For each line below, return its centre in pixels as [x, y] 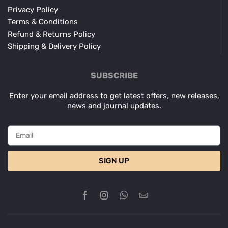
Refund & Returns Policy [51, 34]
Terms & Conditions [43, 22]
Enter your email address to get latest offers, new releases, [114, 95]
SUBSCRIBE [114, 75]
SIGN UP [114, 161]
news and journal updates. [114, 106]
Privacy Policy [33, 9]
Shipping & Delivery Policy [54, 46]
